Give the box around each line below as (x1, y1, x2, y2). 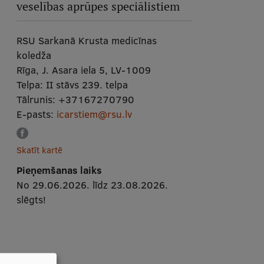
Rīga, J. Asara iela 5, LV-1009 (16, 63, 151, 77)
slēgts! (16, 193, 46, 206)
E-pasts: (16, 107, 54, 121)
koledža (16, 48, 51, 62)
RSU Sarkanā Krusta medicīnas (16, 34, 157, 47)
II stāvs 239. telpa (45, 78, 128, 91)
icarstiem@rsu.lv (56, 107, 132, 121)
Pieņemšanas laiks (16, 163, 102, 177)
